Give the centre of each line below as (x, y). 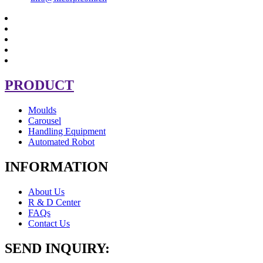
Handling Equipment (67, 131)
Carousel (45, 121)
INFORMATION (56, 167)
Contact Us (49, 223)
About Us (46, 191)
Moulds (42, 110)
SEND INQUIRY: (57, 248)
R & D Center (54, 202)
